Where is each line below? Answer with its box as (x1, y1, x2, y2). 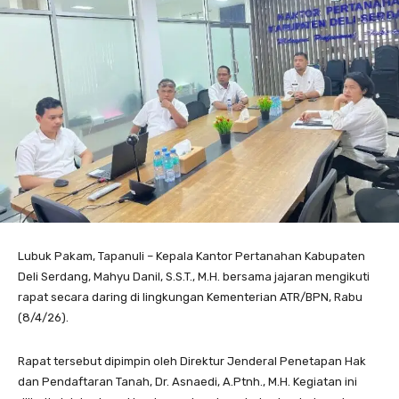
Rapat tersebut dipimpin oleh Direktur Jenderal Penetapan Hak (18, 354, 366, 368)
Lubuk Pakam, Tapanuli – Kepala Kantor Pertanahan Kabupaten (18, 248, 365, 263)
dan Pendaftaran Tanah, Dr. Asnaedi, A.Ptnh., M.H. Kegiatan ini (18, 374, 357, 388)
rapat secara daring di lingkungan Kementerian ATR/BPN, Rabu (18, 289, 362, 304)
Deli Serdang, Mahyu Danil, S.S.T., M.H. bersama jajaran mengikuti (18, 269, 370, 283)
